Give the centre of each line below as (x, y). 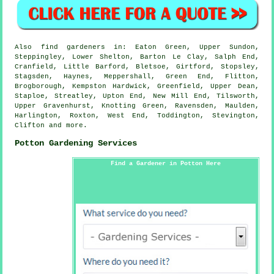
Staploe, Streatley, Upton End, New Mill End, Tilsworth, (137, 96)
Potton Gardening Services (76, 143)
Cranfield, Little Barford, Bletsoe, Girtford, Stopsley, (137, 66)
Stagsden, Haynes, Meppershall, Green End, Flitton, (137, 76)
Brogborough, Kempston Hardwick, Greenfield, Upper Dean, (137, 86)
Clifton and (41, 125)
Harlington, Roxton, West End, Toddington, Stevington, (137, 115)
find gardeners (73, 47)
